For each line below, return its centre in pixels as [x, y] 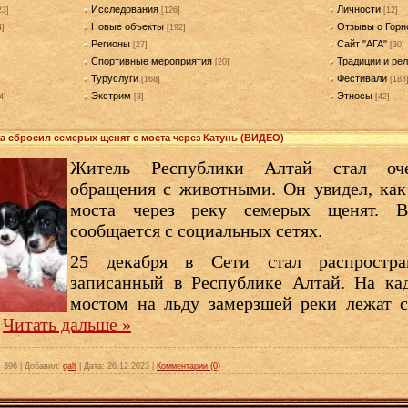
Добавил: [42, 366]
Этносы [355, 95]
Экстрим [111, 95]
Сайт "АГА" [362, 43]
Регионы [111, 43]
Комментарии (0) [189, 366]
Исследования [125, 9]
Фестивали [362, 78]
